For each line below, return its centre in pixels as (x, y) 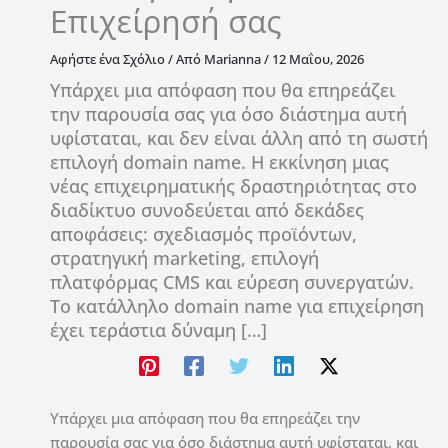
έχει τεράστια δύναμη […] (158, 330)
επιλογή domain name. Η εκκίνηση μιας (219, 162)
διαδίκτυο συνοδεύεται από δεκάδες (207, 210)
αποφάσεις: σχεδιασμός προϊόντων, (203, 234)
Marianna (232, 59)
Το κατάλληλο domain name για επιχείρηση (237, 306)
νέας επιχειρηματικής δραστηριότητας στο (233, 186)
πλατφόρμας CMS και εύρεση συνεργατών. (232, 282)
